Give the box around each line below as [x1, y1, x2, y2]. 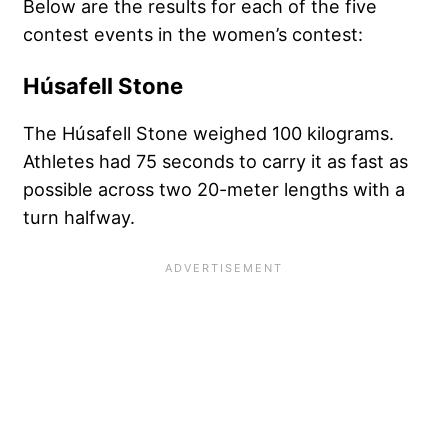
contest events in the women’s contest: [23, 23, 363, 46]
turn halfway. [23, 206, 135, 229]
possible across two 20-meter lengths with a [23, 178, 405, 201]
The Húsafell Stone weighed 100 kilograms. [23, 122, 394, 145]
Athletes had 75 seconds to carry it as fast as [23, 150, 408, 173]
